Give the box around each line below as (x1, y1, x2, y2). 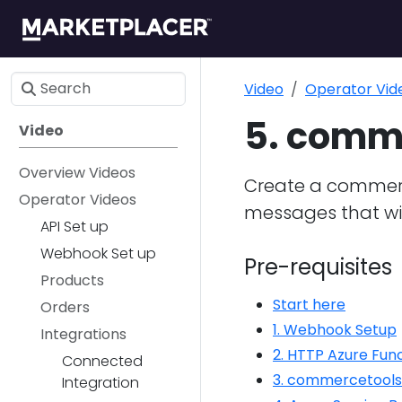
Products (40, 270, 104, 291)
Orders (40, 297, 90, 318)
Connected (62, 351, 143, 371)
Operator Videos (19, 189, 136, 210)
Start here (273, 294, 345, 315)
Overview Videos (19, 162, 135, 183)
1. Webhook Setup (273, 319, 397, 340)
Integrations (40, 324, 127, 345)
